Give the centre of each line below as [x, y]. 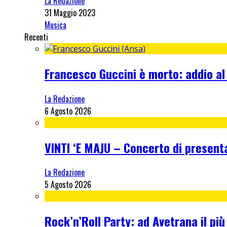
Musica [55, 25]
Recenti [36, 37]
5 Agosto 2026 [68, 185]
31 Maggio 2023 [70, 12]
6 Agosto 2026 [68, 111]
